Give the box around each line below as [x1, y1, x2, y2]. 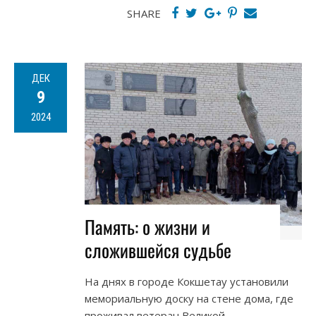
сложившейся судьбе [85, 236, 231, 265]
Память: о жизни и [85, 213, 210, 241]
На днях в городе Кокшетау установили [85, 274, 288, 289]
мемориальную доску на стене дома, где [85, 291, 293, 306]
